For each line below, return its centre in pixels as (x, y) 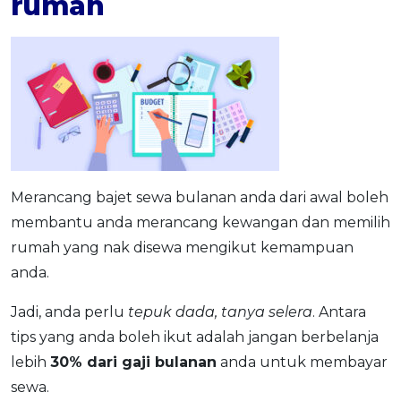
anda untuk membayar (302, 362)
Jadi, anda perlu (69, 311)
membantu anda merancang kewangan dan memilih (200, 222)
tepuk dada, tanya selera (220, 311)
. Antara (339, 311)
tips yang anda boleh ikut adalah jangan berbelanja (195, 337)
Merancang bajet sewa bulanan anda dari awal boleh (200, 197)
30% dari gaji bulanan (133, 362)
